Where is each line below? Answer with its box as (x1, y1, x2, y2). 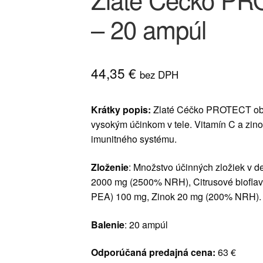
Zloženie (90, 160, 129, 174)
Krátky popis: (90, 103, 153, 117)
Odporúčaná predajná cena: (90, 245, 218, 259)
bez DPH (139, 68, 178, 82)
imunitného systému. (90, 132, 177, 146)
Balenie (90, 217, 124, 231)
